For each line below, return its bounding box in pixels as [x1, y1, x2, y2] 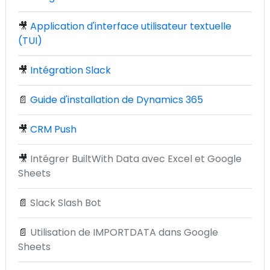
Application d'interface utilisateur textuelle [30, 19, 231, 33]
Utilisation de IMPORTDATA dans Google [30, 225, 218, 239]
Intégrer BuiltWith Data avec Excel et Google [30, 152, 242, 166]
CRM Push [30, 122, 77, 136]
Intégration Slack [30, 63, 111, 77]
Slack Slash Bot [30, 196, 101, 210]
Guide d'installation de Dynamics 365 [30, 93, 203, 107]
